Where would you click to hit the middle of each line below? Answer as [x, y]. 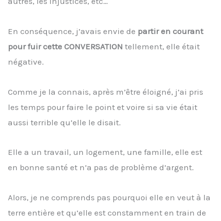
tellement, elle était [161, 46]
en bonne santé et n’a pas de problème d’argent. [101, 167]
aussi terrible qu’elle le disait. [64, 122]
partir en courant [170, 31]
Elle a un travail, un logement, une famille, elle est [105, 152]
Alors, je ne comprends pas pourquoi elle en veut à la [109, 198]
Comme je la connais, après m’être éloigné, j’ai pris [106, 92]
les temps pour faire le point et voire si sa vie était [103, 107]
